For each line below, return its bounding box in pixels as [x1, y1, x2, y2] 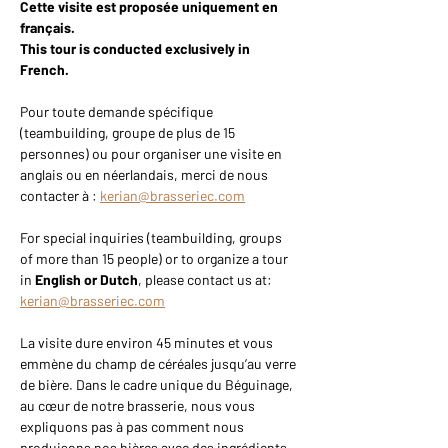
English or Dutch [35, 271, 138, 289]
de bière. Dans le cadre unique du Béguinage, [20, 376, 296, 394]
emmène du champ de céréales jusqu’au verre [20, 355, 299, 373]
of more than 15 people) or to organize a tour [20, 250, 291, 268]
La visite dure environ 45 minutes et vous [20, 334, 276, 352]
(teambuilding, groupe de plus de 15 [20, 124, 238, 142]
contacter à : [20, 187, 100, 205]
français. [20, 19, 75, 37]
